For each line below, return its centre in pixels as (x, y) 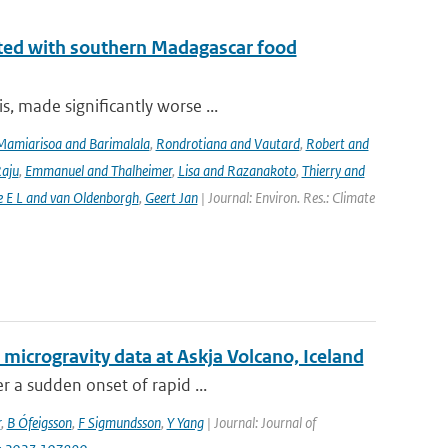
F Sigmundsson (119, 422)
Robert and (337, 143)
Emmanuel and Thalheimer (98, 170)
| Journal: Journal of (259, 422)
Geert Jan (171, 197)
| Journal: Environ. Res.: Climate (286, 197)
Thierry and (333, 170)
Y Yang (185, 422)
